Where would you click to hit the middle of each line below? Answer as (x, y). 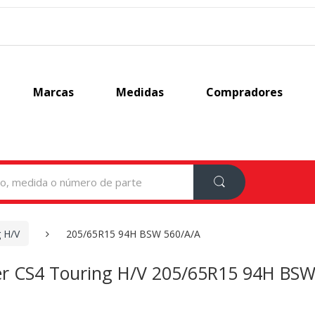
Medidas (140, 92)
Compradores (245, 92)
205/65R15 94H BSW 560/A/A (133, 233)
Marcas (54, 92)
